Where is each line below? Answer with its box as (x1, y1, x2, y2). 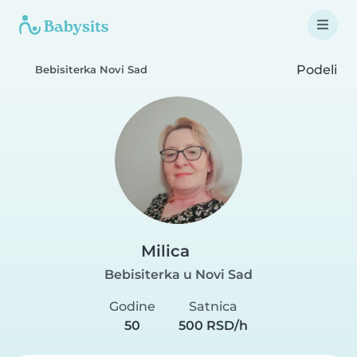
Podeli (293, 61, 337, 77)
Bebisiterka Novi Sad (35, 64, 147, 76)
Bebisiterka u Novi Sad (104, 267, 253, 282)
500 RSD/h (178, 318, 249, 333)
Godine (108, 299, 155, 314)
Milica (141, 241, 190, 261)
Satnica (189, 299, 238, 314)
